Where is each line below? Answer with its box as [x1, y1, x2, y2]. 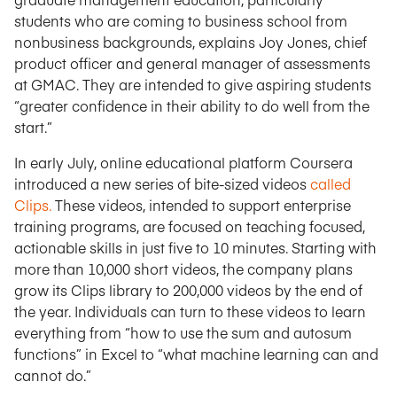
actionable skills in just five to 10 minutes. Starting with [14, 237, 377, 257]
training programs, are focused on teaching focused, [14, 216, 365, 236]
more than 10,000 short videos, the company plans [14, 259, 353, 278]
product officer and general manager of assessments [14, 53, 370, 73]
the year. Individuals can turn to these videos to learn [14, 301, 366, 321]
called [310, 174, 351, 193]
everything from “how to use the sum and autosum [14, 323, 352, 342]
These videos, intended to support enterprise [51, 195, 351, 214]
